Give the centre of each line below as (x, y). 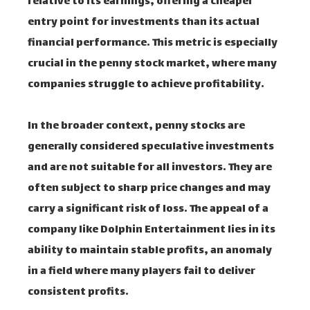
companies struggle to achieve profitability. (146, 85)
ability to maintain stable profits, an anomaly (150, 251)
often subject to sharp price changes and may (149, 189)
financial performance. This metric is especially (153, 43)
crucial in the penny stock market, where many (152, 64)
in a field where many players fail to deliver (142, 272)
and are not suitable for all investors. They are (150, 168)
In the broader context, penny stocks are (136, 126)
